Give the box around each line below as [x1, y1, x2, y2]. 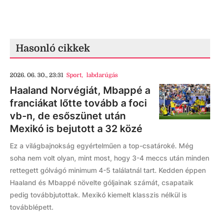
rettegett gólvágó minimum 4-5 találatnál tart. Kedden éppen [10, 166, 206, 174]
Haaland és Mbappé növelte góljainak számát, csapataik [10, 178, 193, 187]
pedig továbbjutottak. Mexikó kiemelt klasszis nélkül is [10, 191, 187, 199]
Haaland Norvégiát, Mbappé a [10, 84, 150, 96]
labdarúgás [86, 72, 118, 79]
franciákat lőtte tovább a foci [10, 97, 147, 109]
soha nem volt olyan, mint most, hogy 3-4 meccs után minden [10, 154, 209, 162]
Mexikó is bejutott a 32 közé [10, 123, 142, 135]
